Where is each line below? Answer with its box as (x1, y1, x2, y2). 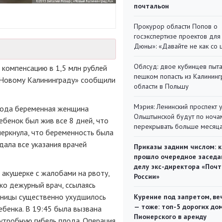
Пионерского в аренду (134, 212, 207, 221)
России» (134, 172, 160, 181)
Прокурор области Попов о (134, 22, 218, 31)
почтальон (134, 1, 169, 10)
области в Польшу (134, 82, 189, 91)
